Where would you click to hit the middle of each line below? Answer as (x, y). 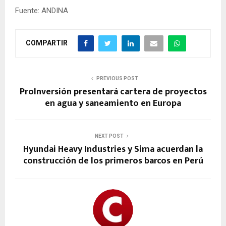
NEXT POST (109, 136)
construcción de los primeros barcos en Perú (113, 161)
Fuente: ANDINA (42, 10)
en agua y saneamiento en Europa (113, 103)
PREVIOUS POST (117, 78)
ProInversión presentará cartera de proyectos (113, 92)
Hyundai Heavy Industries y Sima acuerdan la (113, 149)
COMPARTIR (47, 43)
